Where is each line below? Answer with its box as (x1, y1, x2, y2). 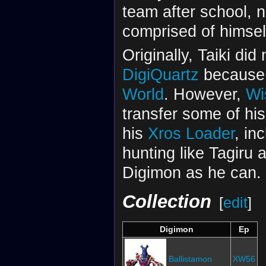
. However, (163, 85, 246, 104)
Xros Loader (147, 124, 235, 143)
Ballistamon (168, 254, 212, 264)
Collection (122, 191, 211, 212)
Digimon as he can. (122, 163, 261, 182)
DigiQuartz (122, 65, 199, 84)
